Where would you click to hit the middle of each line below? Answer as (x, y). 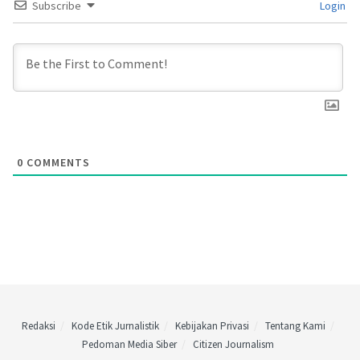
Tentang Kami (295, 326)
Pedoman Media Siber (129, 345)
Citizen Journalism (233, 345)
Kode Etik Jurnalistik (115, 326)
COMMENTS (57, 163)
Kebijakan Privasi (212, 326)
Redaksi (38, 326)
